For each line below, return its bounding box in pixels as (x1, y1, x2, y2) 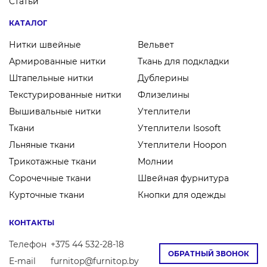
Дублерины (138, 73, 189, 83)
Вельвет (138, 39, 174, 50)
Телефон (9, 239, 46, 250)
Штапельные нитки (9, 73, 94, 83)
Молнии (138, 156, 173, 167)
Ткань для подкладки (138, 56, 229, 67)
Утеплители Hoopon (138, 139, 226, 150)
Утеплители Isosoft (138, 123, 221, 133)
